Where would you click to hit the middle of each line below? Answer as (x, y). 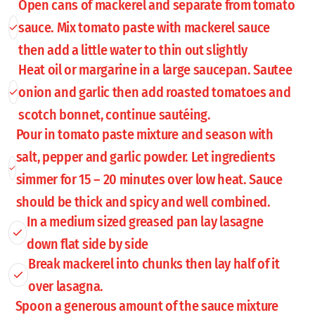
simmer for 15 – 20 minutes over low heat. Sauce (149, 179)
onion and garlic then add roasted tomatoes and (155, 92)
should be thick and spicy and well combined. (143, 201)
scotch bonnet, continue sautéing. (115, 114)
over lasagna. (66, 286)
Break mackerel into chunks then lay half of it (154, 263)
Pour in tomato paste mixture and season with (144, 134)
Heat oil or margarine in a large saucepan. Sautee (155, 69)
